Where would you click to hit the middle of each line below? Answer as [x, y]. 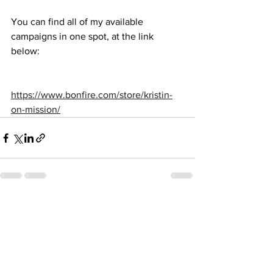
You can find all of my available [78, 22]
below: [27, 51]
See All [182, 207]
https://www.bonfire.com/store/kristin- [92, 95]
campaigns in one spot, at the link [83, 36]
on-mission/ [36, 109]
